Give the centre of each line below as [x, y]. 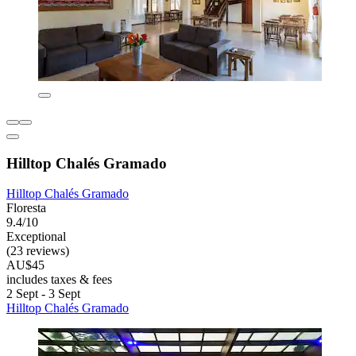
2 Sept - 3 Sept [43, 294]
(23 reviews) [38, 251]
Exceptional [36, 237]
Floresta [26, 208]
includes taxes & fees [59, 280]
